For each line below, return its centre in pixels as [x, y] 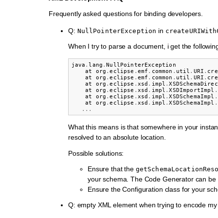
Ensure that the [112, 169]
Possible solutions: [96, 153]
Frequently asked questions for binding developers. [126, 13]
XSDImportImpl [192, 90]
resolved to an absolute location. [117, 137]
